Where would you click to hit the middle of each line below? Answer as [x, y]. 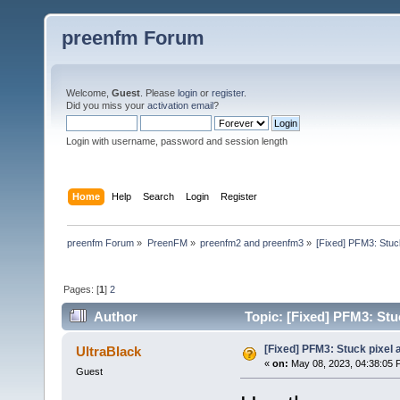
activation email [180, 105]
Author [116, 317]
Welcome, [89, 93]
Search [159, 196]
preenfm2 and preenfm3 [251, 242]
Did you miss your [107, 105]
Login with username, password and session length [177, 141]
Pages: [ [82, 289]
